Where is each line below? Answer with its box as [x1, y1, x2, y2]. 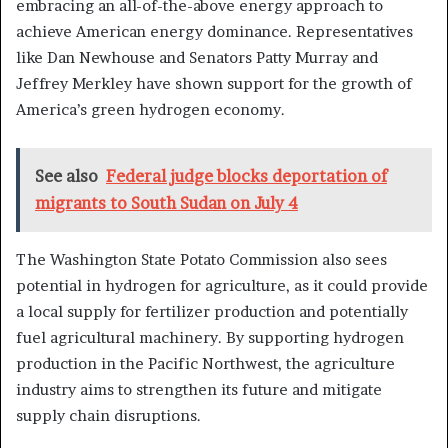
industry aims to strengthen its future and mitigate [16, 380, 382, 400]
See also [35, 166, 98, 187]
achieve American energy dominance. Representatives [16, 22, 413, 42]
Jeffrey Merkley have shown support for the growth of [16, 74, 412, 94]
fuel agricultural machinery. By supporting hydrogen [16, 328, 404, 348]
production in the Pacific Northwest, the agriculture [16, 354, 395, 374]
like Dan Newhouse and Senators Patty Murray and [16, 48, 378, 68]
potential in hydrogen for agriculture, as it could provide [16, 276, 428, 296]
